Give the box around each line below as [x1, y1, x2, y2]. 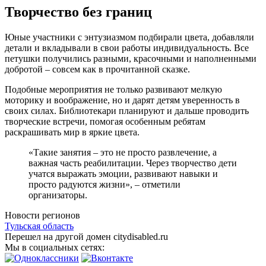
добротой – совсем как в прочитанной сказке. [5, 64, 190, 74]
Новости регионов [5, 210, 80, 220]
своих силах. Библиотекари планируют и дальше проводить [5, 105, 249, 116]
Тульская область [5, 220, 74, 231]
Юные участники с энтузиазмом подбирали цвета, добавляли [5, 31, 254, 42]
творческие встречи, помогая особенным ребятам [5, 116, 205, 126]
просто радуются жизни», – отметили [28, 179, 180, 189]
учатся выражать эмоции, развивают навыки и [28, 168, 218, 179]
